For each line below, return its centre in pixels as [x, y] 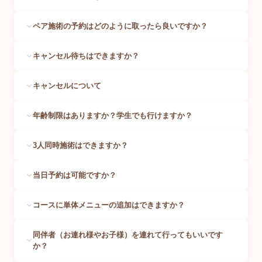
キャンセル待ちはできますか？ [86, 56]
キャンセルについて [67, 86]
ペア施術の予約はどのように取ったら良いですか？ [120, 26]
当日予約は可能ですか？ [75, 175]
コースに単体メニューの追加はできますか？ [109, 205]
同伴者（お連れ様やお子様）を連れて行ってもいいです [128, 235]
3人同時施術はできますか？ [80, 146]
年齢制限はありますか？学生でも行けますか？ [113, 116]
